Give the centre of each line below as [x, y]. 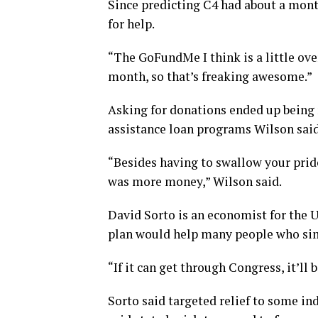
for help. [131, 24]
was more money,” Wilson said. [195, 182]
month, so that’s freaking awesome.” [210, 77]
